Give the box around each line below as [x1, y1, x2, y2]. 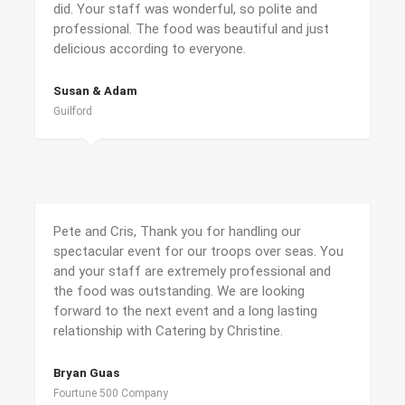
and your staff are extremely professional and [53, 263, 331, 279]
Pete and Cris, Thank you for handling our [53, 223, 301, 240]
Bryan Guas [53, 366, 119, 380]
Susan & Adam [53, 84, 137, 98]
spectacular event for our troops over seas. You [53, 243, 344, 259]
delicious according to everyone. [53, 41, 246, 57]
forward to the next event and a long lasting [53, 303, 317, 319]
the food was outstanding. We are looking [53, 283, 305, 299]
